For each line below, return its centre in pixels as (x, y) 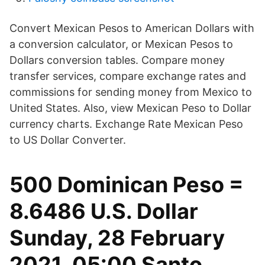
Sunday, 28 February (117, 238)
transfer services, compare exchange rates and (128, 76)
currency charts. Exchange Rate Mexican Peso (126, 124)
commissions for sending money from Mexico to (131, 92)
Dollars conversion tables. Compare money (117, 60)
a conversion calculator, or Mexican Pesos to (121, 44)
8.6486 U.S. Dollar (104, 211)
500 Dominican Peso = (126, 185)
